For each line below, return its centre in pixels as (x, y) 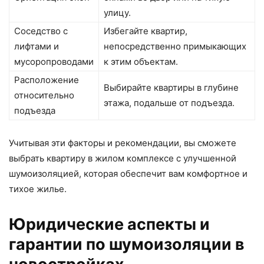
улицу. (117, 13)
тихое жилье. (38, 189)
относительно (44, 95)
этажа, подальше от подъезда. (169, 103)
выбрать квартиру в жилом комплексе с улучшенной (123, 159)
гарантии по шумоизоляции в (127, 245)
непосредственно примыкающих (175, 47)
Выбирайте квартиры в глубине (171, 88)
